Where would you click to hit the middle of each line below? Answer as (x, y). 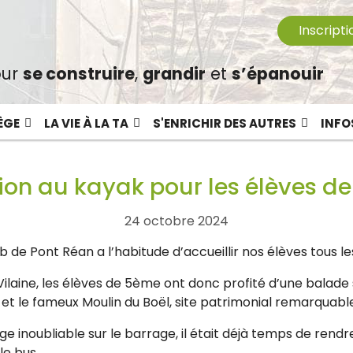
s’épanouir (277, 74)
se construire (78, 74)
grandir (174, 74)
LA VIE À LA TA (86, 124)
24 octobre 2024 (176, 221)
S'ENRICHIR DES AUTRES (224, 124)
